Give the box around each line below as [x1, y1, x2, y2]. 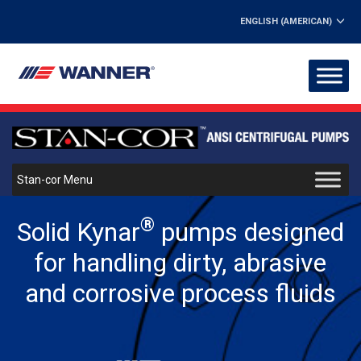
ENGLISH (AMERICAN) [240, 16, 332, 27]
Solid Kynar [17, 216, 140, 247]
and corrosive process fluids [25, 277, 336, 309]
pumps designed [155, 216, 344, 247]
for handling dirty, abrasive [35, 247, 326, 278]
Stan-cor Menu [17, 173, 93, 187]
